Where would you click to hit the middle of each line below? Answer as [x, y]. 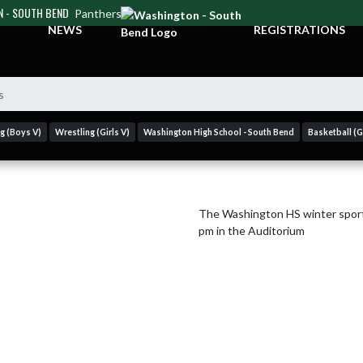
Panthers [98, 13]
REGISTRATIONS [299, 29]
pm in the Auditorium [252, 231]
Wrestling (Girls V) [92, 132]
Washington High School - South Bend [219, 132]
